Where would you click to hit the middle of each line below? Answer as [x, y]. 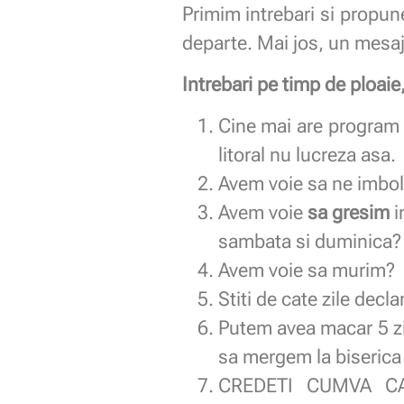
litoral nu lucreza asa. [307, 155]
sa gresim [348, 213]
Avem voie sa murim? [306, 271]
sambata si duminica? [309, 242]
